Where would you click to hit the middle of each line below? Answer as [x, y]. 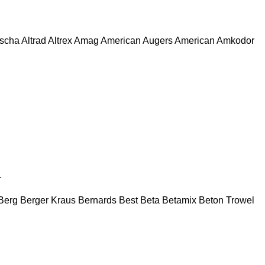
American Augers [137, 40]
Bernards [97, 200]
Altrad [34, 40]
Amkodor [235, 40]
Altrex [60, 40]
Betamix [179, 200]
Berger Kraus [48, 200]
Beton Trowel [227, 200]
